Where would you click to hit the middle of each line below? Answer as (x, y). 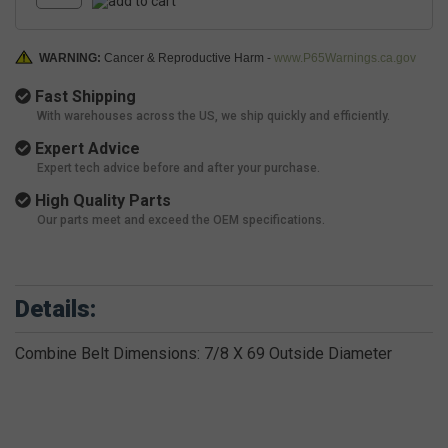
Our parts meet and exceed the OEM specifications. (181, 220)
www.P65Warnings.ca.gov (345, 58)
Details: (55, 309)
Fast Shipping (83, 97)
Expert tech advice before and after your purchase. (178, 168)
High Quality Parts (101, 201)
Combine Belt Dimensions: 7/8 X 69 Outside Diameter (203, 354)
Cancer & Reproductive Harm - (189, 58)
